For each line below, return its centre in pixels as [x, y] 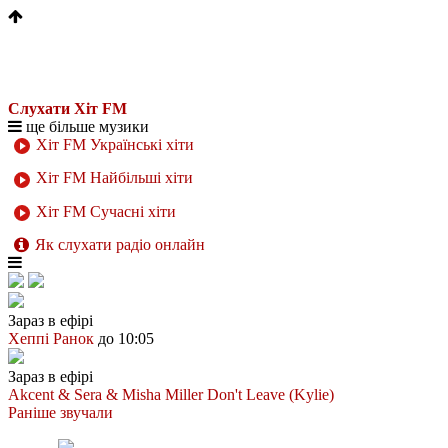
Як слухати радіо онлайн [120, 244]
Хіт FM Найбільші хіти [112, 178]
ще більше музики [85, 126]
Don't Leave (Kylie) [270, 394]
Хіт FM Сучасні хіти [104, 211]
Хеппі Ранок [51, 338]
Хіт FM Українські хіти [113, 144]
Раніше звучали [60, 412]
